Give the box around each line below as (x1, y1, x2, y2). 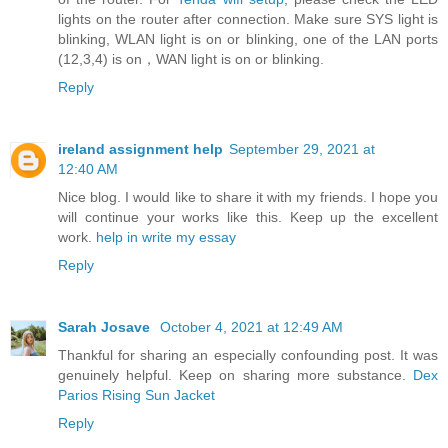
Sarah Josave (58, 318, 154, 335)
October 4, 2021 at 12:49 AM (160, 318, 343, 335)
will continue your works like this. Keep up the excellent (58, 208, 438, 225)
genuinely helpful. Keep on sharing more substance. (58, 366, 413, 383)
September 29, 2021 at (229, 140, 375, 157)
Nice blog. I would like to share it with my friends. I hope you (58, 188, 438, 205)
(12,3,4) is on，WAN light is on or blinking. (58, 50, 324, 67)
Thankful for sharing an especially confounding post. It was (58, 346, 438, 363)
